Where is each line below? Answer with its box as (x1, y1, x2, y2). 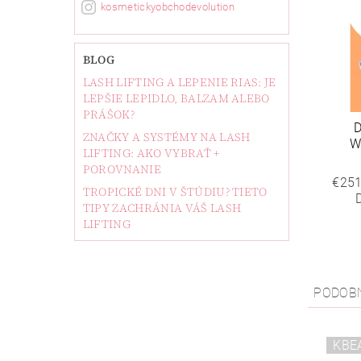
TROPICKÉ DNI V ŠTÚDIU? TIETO (82, 183, 268, 200)
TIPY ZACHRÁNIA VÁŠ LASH (82, 199, 242, 216)
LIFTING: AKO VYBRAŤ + (82, 144, 220, 161)
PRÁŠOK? (82, 106, 135, 122)
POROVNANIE (82, 160, 161, 177)
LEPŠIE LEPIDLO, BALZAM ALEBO (82, 89, 270, 106)
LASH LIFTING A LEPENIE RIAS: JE (82, 73, 276, 90)
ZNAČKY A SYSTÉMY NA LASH (82, 128, 251, 145)
